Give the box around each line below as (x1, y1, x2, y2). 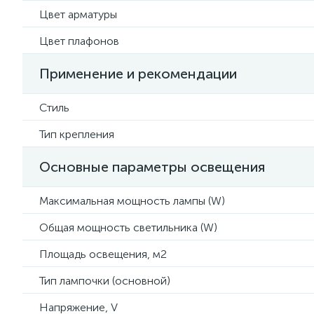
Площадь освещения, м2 (39, 247, 167, 261)
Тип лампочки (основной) (39, 274, 170, 287)
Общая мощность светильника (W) (39, 221, 217, 234)
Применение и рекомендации (39, 65, 237, 82)
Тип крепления (39, 128, 114, 141)
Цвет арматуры (39, 8, 117, 21)
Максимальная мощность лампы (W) (39, 194, 225, 207)
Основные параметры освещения (39, 158, 265, 175)
